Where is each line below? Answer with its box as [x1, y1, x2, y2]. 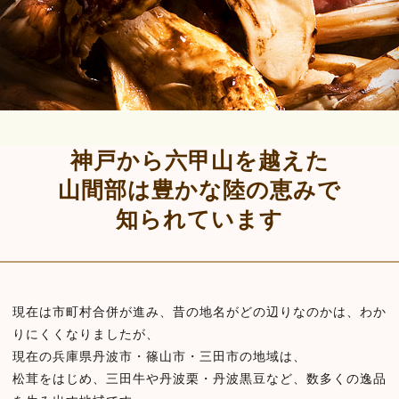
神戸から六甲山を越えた [69, 149, 330, 173]
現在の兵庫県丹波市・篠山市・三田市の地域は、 [12, 350, 306, 363]
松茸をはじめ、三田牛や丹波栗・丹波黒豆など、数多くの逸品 [12, 372, 387, 386]
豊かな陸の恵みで [151, 178, 341, 202]
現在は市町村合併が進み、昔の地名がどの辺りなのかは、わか [12, 305, 387, 319]
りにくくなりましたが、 [12, 328, 159, 341]
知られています [116, 208, 283, 232]
